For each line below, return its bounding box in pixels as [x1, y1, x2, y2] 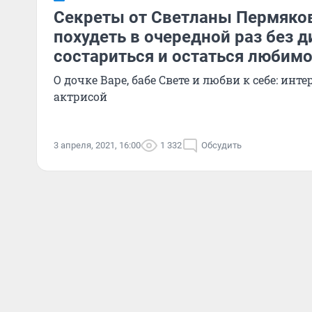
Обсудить [201, 140, 242, 150]
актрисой [54, 89, 107, 104]
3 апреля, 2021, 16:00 [54, 140, 141, 150]
